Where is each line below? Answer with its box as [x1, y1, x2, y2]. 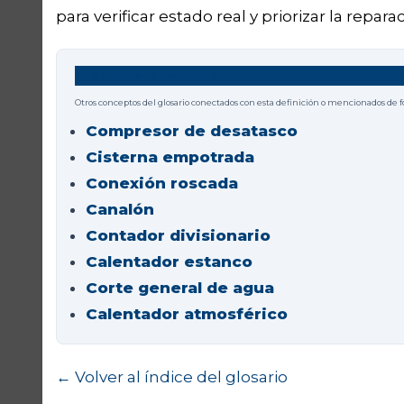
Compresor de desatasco [86, 122, 298, 141]
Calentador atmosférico [86, 305, 288, 324]
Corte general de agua [86, 279, 274, 298]
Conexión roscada [86, 174, 238, 193]
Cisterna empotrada [86, 148, 254, 167]
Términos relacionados [84, 69, 225, 83]
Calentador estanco [86, 252, 252, 271]
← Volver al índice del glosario [56, 368, 288, 387]
